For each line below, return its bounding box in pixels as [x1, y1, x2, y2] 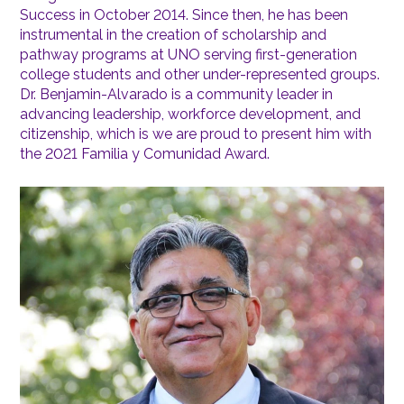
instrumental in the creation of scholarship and [20, 25, 327, 43]
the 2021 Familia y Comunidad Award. [20, 144, 274, 162]
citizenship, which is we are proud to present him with [20, 124, 372, 142]
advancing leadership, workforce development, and [20, 105, 362, 123]
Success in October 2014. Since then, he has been [20, 5, 349, 23]
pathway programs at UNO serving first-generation [20, 45, 358, 63]
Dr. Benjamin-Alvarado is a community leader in [20, 85, 334, 103]
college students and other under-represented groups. [20, 65, 381, 83]
